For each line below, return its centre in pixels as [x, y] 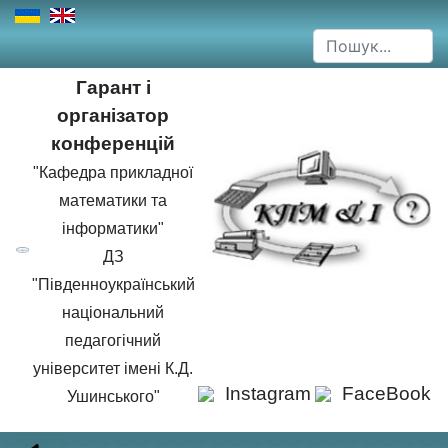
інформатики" [113, 228]
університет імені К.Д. [113, 368]
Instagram [268, 393]
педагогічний [113, 340]
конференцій [113, 143]
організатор [113, 115]
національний [113, 312]
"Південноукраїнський [113, 284]
